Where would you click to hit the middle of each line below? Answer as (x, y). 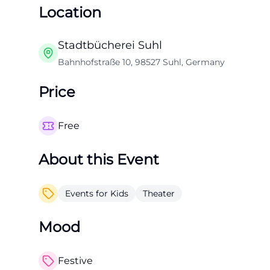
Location (70, 12)
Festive (75, 261)
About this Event (99, 159)
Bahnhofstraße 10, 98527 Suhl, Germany (141, 62)
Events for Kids (97, 193)
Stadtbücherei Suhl (110, 45)
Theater (159, 193)
